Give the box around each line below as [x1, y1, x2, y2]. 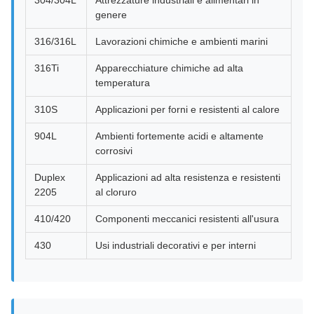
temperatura [95, 77, 150, 88]
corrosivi [95, 145, 132, 156]
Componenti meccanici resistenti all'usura [95, 213, 279, 224]
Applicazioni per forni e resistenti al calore [95, 104, 280, 115]
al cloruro [95, 186, 137, 198]
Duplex [34, 172, 65, 183]
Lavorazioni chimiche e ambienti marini [95, 36, 268, 47]
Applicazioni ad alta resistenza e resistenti [95, 172, 280, 183]
